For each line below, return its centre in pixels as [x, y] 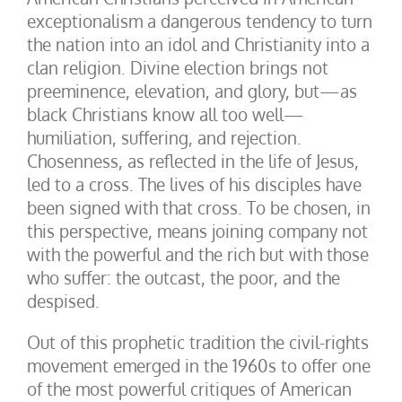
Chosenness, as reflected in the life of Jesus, [193, 161]
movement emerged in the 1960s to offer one [199, 365]
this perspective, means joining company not [197, 231]
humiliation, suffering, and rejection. [164, 137]
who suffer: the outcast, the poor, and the [184, 277]
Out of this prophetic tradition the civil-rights [198, 342]
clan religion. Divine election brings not [178, 67]
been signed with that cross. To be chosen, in [199, 207]
